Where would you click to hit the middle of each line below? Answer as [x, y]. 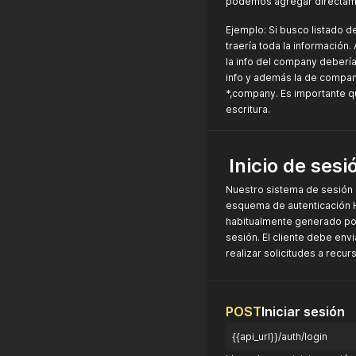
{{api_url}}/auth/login [280, 337]
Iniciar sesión [303, 311]
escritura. [248, 109]
